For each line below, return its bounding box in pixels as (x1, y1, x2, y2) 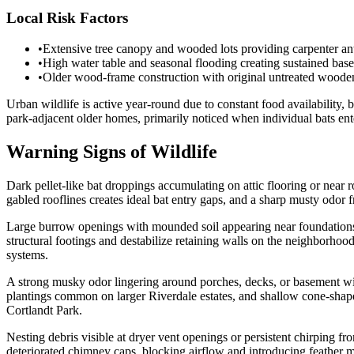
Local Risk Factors (6, 9, 128, 27)
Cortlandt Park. (6, 303, 82, 317)
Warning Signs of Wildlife (6, 141, 217, 162)
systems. (6, 247, 48, 262)
